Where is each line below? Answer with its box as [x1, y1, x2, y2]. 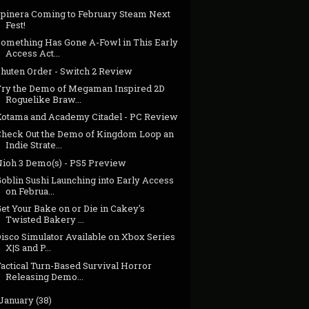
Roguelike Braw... [6, 92, 82, 106]
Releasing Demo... [6, 270, 84, 283]
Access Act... [6, 47, 61, 60]
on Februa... [6, 184, 55, 197]
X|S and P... [6, 241, 52, 255]
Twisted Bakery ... [6, 213, 85, 226]
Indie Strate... [6, 139, 63, 152]
